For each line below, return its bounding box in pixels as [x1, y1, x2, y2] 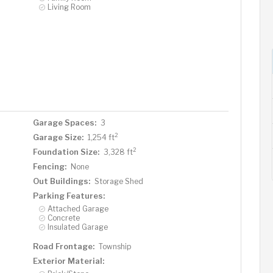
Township [98, 241, 131, 251]
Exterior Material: [32, 255, 104, 266]
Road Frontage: [32, 241, 94, 251]
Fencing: [32, 161, 66, 171]
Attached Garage [47, 204, 108, 213]
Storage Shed [94, 176, 143, 186]
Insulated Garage [47, 222, 108, 232]
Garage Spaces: [32, 117, 96, 127]
